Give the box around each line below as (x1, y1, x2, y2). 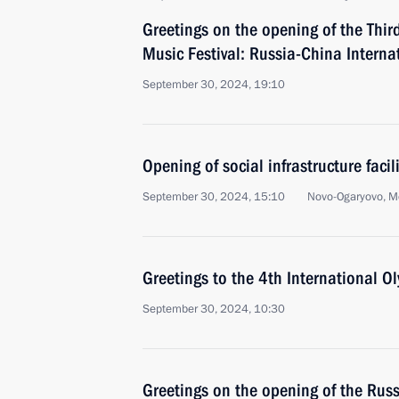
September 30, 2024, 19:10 (142, 77, 285, 93)
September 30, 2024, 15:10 (142, 189, 285, 205)
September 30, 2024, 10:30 (142, 301, 285, 317)
